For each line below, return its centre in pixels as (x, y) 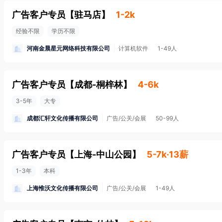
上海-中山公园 (103, 154)
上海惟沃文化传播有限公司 (62, 188)
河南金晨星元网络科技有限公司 (68, 48)
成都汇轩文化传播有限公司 (62, 118)
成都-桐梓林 (99, 84)
